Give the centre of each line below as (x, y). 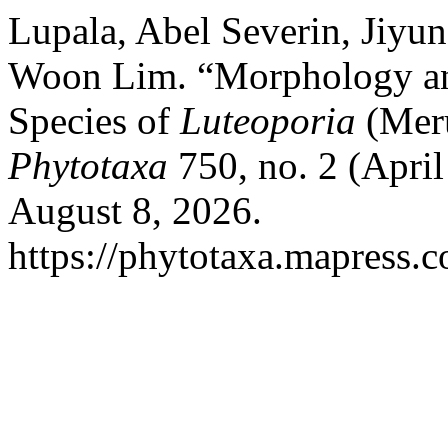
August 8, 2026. (135, 210)
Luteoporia (268, 120)
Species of (94, 120)
